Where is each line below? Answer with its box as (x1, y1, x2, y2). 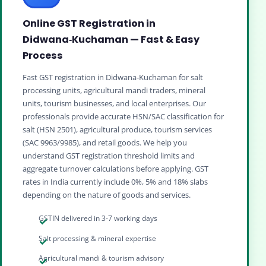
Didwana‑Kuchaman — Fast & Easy (23, 32, 199, 46)
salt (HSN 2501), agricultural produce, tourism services (23, 123, 212, 135)
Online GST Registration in (23, 16, 156, 30)
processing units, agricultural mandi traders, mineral (23, 84, 205, 96)
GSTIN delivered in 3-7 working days (39, 213, 158, 224)
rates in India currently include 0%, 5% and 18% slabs (23, 176, 208, 187)
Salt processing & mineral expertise (39, 233, 157, 243)
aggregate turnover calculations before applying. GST (23, 163, 208, 174)
